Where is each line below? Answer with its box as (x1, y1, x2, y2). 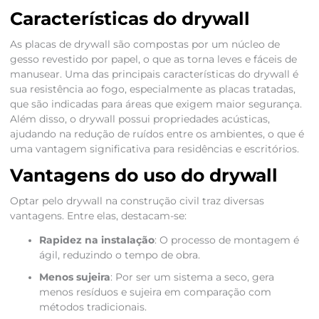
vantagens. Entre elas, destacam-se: (9, 210, 187, 222)
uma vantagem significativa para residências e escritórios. (9, 143, 299, 155)
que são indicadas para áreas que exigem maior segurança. (9, 98, 302, 110)
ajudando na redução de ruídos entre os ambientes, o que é (9, 128, 304, 140)
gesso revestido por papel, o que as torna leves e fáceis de (9, 53, 297, 66)
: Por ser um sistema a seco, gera (110, 271, 274, 283)
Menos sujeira (38, 271, 110, 283)
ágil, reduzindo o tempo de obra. (38, 249, 200, 261)
